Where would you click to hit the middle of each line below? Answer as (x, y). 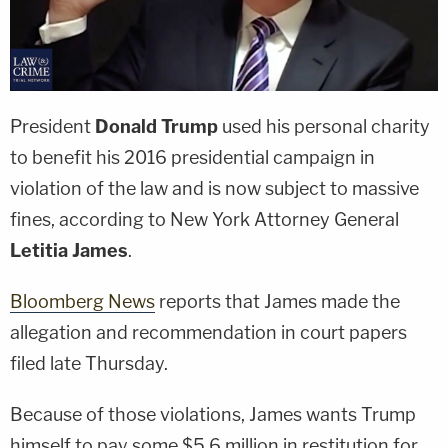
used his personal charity (324, 126)
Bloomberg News (82, 301)
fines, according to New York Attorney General (204, 219)
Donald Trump (156, 126)
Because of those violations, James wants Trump (213, 414)
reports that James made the (277, 301)
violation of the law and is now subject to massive (214, 188)
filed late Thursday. (89, 363)
